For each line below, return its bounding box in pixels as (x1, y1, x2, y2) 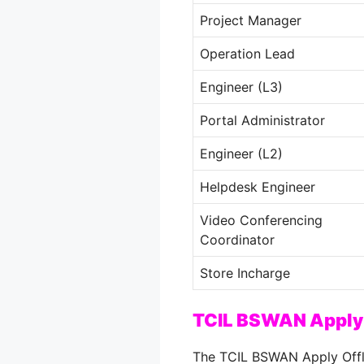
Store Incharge (200, 265, 290, 282)
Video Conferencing (200, 212, 323, 229)
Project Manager (200, 12, 301, 29)
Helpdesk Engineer (200, 179, 315, 196)
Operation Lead (200, 45, 295, 63)
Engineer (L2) (200, 145, 283, 162)
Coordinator (200, 232, 275, 249)
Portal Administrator (200, 112, 325, 129)
